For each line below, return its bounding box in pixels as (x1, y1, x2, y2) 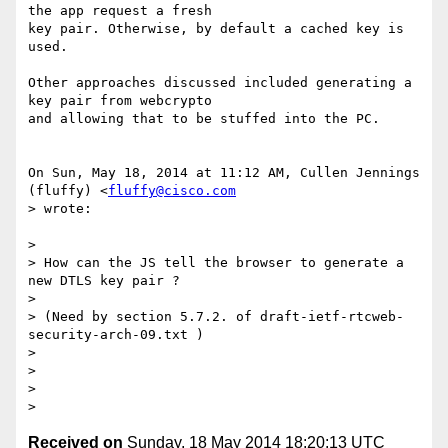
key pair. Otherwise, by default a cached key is (28, 21, 404, 37)
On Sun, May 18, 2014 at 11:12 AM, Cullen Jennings (28, 165, 420, 181)
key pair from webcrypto (28, 93, 212, 109)
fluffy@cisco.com (108, 183, 236, 199)
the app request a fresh (28, 3, 212, 19)
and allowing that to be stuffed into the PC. (28, 111, 380, 127)
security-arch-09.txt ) (28, 327, 204, 343)
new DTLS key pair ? (28, 273, 180, 289)
